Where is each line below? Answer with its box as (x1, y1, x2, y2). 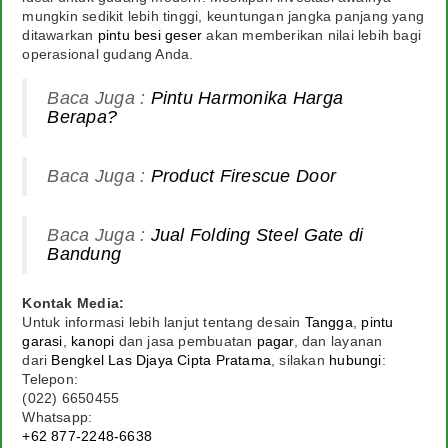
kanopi (71, 333, 115, 350)
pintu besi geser (97, 27, 203, 44)
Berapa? (47, 107, 118, 128)
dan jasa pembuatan (114, 333, 257, 350)
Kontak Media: (22, 295, 125, 312)
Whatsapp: (22, 409, 93, 426)
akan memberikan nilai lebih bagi (202, 27, 422, 44)
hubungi (329, 352, 382, 369)
